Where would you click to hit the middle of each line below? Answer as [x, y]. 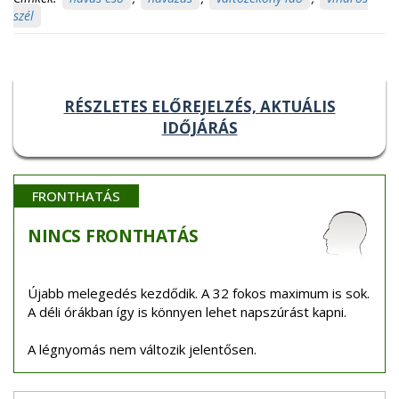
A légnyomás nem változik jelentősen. [142, 349]
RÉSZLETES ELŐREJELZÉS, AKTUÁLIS [199, 106]
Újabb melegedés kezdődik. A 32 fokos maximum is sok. [199, 293]
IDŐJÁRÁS [199, 127]
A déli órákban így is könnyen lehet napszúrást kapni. [187, 311]
